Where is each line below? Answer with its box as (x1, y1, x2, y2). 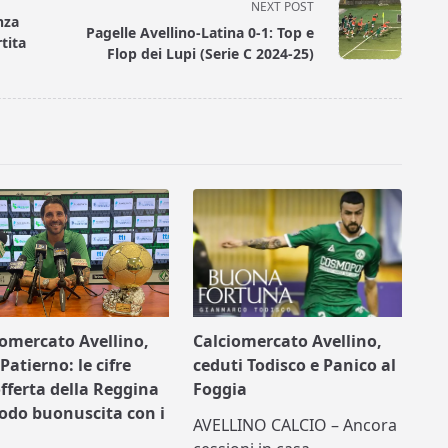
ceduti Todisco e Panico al (193, 354, 397, 377)
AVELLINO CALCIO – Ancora (193, 414, 398, 437)
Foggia (193, 378, 248, 401)
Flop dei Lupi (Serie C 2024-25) (107, 43, 315, 63)
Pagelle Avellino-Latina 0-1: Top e (86, 22, 315, 42)
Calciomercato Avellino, (193, 330, 383, 353)
